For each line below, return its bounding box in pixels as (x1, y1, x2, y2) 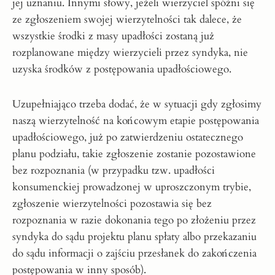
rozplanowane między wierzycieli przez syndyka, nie (12, 45, 248, 60)
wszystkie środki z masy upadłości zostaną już (12, 28, 214, 43)
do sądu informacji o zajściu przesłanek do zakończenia (12, 246, 257, 260)
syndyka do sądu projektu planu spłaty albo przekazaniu (12, 229, 257, 244)
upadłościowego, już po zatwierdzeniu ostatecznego (12, 130, 243, 144)
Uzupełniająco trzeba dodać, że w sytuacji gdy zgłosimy (12, 96, 261, 111)
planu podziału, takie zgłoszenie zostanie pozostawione (12, 146, 256, 161)
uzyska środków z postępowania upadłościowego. (12, 61, 231, 76)
